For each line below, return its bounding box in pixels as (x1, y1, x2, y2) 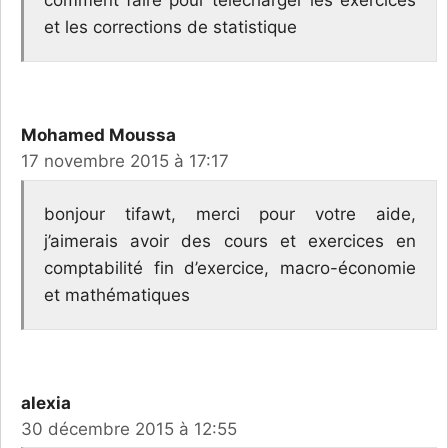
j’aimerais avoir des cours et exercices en (44, 230, 416, 251)
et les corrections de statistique (44, 17, 297, 38)
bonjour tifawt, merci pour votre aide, (44, 203, 416, 224)
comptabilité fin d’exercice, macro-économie (44, 257, 416, 278)
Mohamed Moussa (21, 125, 176, 146)
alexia (21, 392, 71, 413)
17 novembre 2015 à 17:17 (21, 151, 229, 172)
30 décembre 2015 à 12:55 (21, 418, 237, 439)
